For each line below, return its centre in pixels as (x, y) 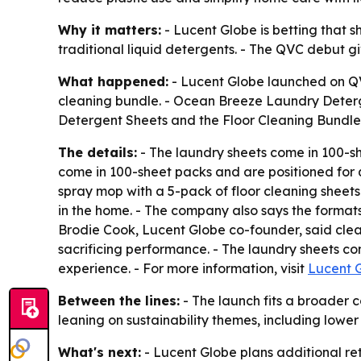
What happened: (113, 82)
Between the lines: (119, 301)
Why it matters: (110, 30)
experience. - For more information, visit (183, 269)
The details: (98, 153)
